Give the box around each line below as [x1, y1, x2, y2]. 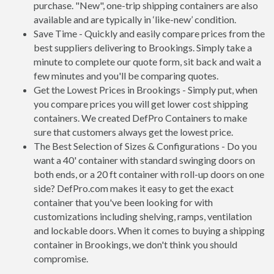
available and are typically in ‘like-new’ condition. [34, 13, 236, 25]
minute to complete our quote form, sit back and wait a [34, 56, 261, 67]
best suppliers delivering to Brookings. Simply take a [34, 42, 252, 53]
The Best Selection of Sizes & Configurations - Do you [34, 140, 257, 152]
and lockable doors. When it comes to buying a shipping [34, 224, 265, 236]
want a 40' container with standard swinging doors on [34, 154, 255, 166]
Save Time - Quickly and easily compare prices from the [34, 28, 265, 39]
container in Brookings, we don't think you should [34, 239, 237, 250]
